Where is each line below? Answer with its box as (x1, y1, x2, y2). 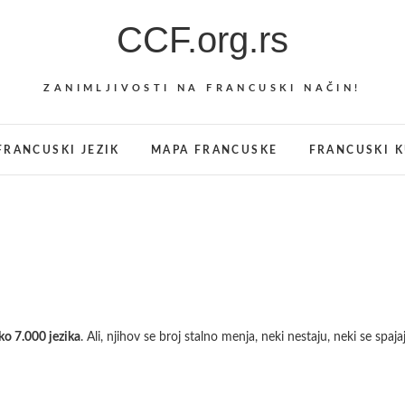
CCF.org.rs (117, 20, 288, 60)
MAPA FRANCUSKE (150, 145, 278, 155)
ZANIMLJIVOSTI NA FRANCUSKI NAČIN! (43, 83, 362, 93)
